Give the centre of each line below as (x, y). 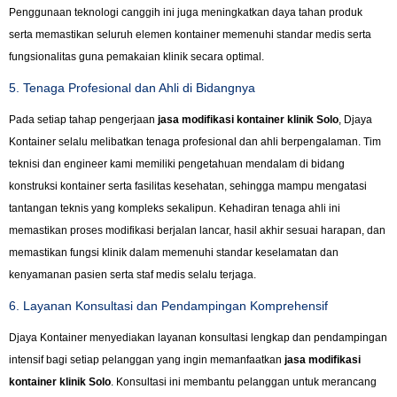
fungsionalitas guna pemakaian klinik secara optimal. (136, 56)
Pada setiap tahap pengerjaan (83, 120)
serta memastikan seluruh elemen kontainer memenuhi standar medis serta (190, 34)
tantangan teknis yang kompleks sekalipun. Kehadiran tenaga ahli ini (175, 209)
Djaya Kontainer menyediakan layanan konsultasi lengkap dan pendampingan (198, 338)
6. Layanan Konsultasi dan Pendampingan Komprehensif (168, 306)
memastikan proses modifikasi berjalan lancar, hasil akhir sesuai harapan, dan (197, 231)
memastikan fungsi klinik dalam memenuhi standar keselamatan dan (174, 253)
